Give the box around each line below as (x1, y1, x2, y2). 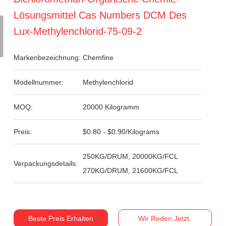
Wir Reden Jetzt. (138, 214, 192, 222)
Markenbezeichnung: (14, 53, 81, 62)
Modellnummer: (14, 78, 64, 86)
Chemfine (83, 53, 114, 62)
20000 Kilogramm (83, 103, 140, 111)
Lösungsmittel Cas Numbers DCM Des (14, 10, 187, 21)
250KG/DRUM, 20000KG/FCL (83, 152, 179, 160)
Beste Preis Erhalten (28, 214, 93, 222)
